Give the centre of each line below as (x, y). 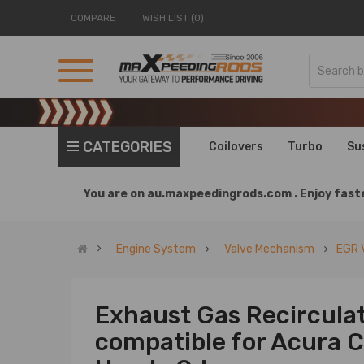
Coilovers (236, 147)
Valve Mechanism (269, 249)
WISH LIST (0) (173, 18)
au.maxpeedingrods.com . (223, 194)
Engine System (156, 249)
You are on (115, 194)
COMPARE (93, 18)
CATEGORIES (128, 147)
